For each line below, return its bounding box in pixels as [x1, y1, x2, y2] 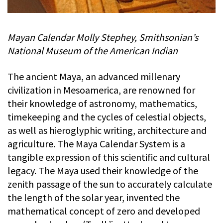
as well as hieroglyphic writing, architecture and [7, 123, 207, 136]
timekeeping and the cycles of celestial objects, [7, 110, 206, 123]
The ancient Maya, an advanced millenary [7, 70, 180, 83]
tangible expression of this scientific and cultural [7, 150, 210, 163]
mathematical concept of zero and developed [7, 204, 200, 217]
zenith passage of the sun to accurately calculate [7, 177, 212, 190]
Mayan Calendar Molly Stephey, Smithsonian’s [7, 30, 198, 43]
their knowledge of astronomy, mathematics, [7, 97, 197, 110]
